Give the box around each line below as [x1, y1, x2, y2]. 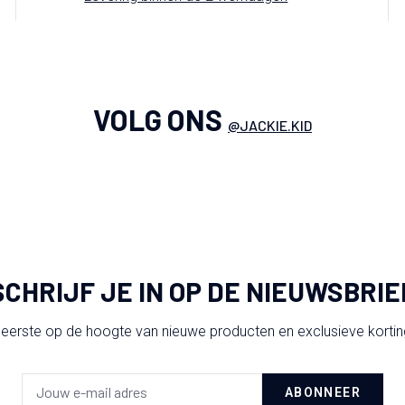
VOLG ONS [93, 101, 228, 137]
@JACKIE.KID [228, 116, 312, 134]
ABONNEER [284, 384, 361, 400]
